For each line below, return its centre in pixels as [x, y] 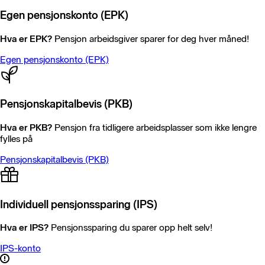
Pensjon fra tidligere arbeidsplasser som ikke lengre [154, 128]
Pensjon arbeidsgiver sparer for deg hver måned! [151, 38]
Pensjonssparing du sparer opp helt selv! [130, 228]
